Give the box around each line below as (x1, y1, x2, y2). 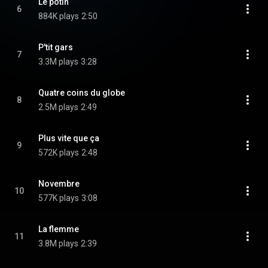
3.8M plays (38, 239, 78, 248)
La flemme (38, 224, 79, 234)
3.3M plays (38, 57, 78, 66)
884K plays (38, 11, 79, 21)
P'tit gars (38, 42, 73, 52)
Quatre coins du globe (38, 88, 125, 98)
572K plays (38, 148, 79, 157)
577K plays (38, 193, 79, 203)
